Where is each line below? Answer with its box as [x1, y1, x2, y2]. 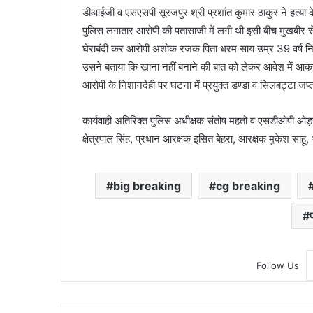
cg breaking [215, 179, 280, 193]
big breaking [112, 179, 181, 193]
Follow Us [256, 260, 299, 271]
